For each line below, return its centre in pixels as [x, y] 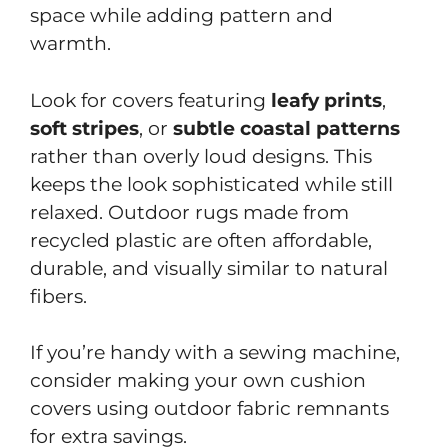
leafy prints [326, 100]
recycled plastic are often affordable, [201, 240]
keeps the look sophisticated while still [211, 184]
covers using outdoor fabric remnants [209, 408]
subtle [204, 128]
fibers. [58, 296]
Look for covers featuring [150, 100]
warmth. [70, 43]
